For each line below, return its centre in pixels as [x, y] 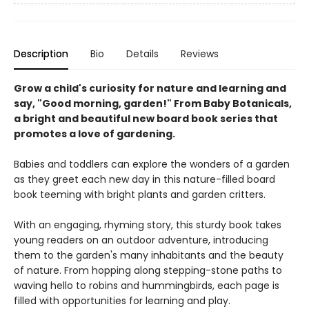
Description [41, 54]
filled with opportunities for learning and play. [122, 301]
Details [142, 54]
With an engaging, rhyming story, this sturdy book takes [148, 225]
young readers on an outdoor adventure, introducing [141, 240]
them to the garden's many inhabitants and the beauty [149, 255]
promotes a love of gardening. [94, 134]
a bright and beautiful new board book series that [146, 119]
